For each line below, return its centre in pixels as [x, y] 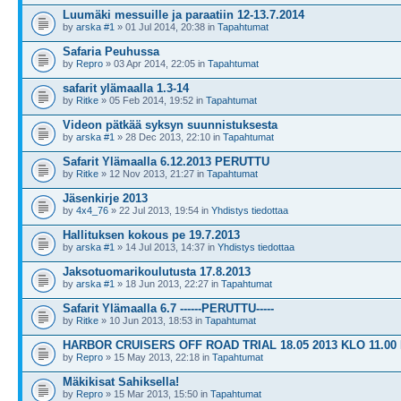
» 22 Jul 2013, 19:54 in [160, 210]
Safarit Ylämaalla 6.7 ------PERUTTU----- [168, 308]
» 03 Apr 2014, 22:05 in [155, 64]
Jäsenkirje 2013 [105, 198]
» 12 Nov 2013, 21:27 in [153, 174]
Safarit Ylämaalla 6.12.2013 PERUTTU [166, 162]
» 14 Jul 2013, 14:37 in [166, 247]
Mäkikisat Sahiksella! [121, 382]
